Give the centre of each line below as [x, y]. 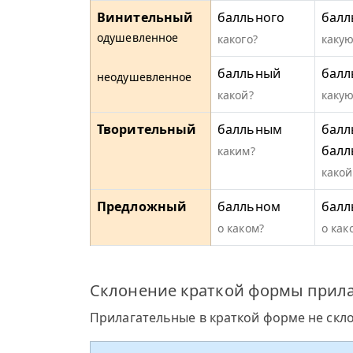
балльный [249, 73]
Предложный [142, 206]
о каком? [241, 228]
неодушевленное [145, 77]
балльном [249, 206]
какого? [238, 39]
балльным [250, 129]
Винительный [145, 17]
